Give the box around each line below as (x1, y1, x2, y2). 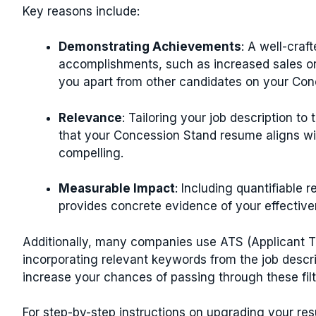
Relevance (59, 110, 122, 125)
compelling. (59, 145, 123, 160)
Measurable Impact (59, 181, 175, 195)
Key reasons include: (23, 4, 140, 18)
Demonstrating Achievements (59, 39, 241, 54)
